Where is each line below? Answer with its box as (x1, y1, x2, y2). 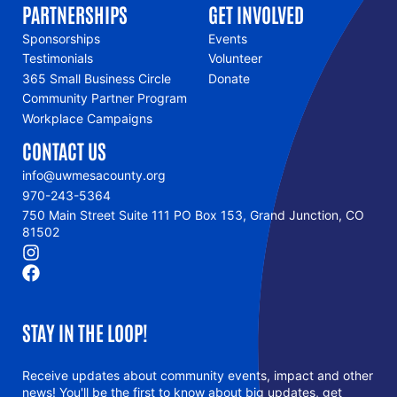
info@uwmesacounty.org (22, 167, 166, 183)
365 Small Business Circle (22, 70, 171, 86)
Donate (207, 70, 250, 86)
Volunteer (207, 51, 262, 66)
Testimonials (22, 51, 93, 66)
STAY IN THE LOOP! (22, 319, 148, 346)
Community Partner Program (22, 90, 187, 106)
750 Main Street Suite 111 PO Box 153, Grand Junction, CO (22, 207, 364, 223)
